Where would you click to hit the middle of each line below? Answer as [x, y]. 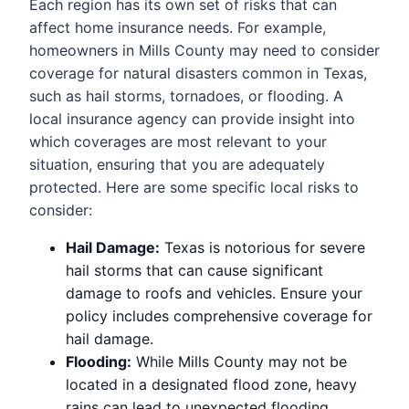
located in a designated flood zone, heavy [211, 384]
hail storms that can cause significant [194, 270]
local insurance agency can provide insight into [192, 119]
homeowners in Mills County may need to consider [204, 50]
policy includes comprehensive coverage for [219, 316]
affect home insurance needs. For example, [178, 27]
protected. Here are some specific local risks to [194, 187]
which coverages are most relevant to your [178, 142]
